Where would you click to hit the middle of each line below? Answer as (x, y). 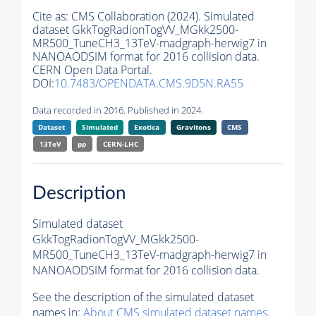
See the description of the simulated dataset (143, 297)
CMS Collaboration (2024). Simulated (163, 17)
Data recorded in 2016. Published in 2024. (118, 110)
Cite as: (52, 17)
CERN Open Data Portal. (92, 70)
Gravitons (193, 127)
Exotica (147, 127)
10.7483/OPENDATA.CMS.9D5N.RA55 (149, 84)
